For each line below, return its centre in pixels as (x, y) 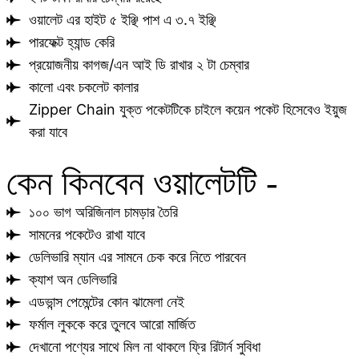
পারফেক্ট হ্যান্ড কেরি (71, 42)
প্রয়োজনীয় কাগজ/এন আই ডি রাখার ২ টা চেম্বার (139, 64)
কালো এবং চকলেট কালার (83, 87)
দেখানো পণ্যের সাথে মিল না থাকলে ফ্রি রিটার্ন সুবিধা (144, 346)
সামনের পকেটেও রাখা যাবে (87, 234)
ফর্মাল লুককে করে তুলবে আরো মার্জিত (112, 324)
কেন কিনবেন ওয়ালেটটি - (142, 183)
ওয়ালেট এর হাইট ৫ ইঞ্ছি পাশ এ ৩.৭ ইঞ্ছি (122, 19)
